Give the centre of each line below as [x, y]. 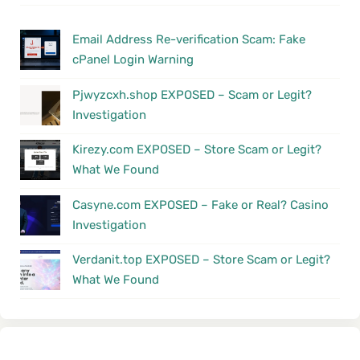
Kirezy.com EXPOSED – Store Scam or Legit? [197, 149]
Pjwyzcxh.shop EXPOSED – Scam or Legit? [192, 94]
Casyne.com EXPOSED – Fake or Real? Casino [200, 205]
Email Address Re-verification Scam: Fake [189, 39]
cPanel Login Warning [133, 59]
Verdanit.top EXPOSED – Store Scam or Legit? [201, 260]
